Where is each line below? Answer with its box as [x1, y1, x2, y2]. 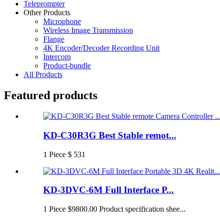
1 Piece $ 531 [43, 150, 85, 159]
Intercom [43, 53, 71, 61]
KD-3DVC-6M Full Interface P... [43, 185, 174, 195]
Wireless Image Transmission [43, 26, 133, 35]
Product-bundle [43, 61, 91, 70]
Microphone [43, 17, 81, 26]
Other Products [24, 8, 70, 17]
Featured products [4, 89, 97, 102]
